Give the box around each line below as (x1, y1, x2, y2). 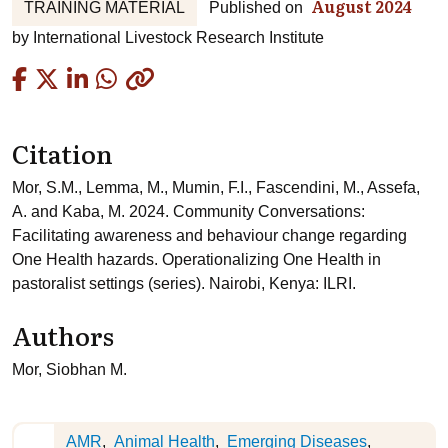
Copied (154, 65, 228, 92)
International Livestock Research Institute (33, 29, 324, 46)
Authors (12, 316, 114, 354)
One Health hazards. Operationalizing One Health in (12, 251, 381, 268)
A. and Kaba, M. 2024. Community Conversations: (12, 203, 365, 220)
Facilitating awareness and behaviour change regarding (12, 227, 407, 244)
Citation (12, 134, 113, 172)
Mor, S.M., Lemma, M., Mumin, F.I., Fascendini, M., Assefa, (12, 179, 420, 196)
